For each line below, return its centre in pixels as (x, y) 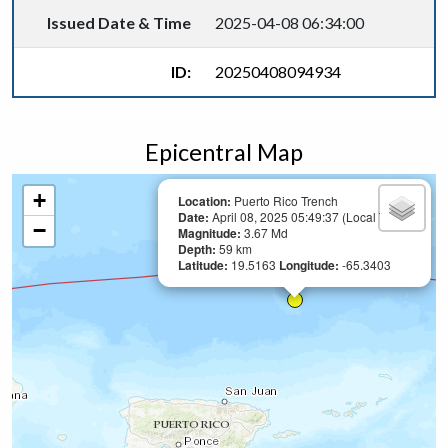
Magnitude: (211, 233)
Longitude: (310, 265)
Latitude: (204, 265)
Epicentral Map (224, 152)
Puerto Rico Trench (284, 200)
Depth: (198, 249)
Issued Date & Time (119, 22)
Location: (204, 201)
